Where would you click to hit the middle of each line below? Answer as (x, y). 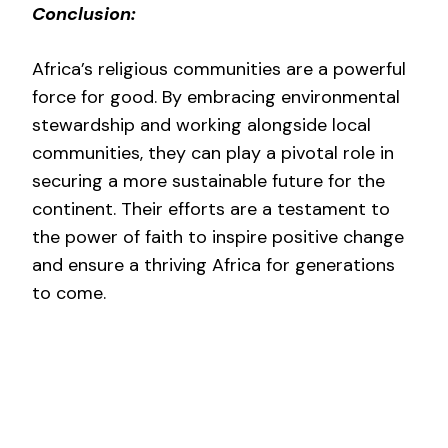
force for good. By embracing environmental (216, 96)
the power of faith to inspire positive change (218, 236)
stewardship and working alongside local (201, 124)
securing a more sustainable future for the (208, 180)
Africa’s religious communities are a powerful (219, 68)
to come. (69, 292)
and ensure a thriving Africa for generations (213, 264)
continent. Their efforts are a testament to (211, 208)
